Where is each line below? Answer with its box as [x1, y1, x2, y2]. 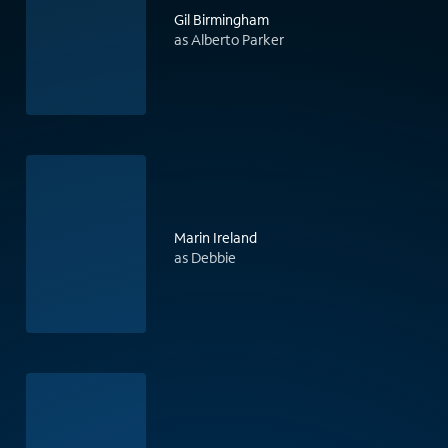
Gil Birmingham [174, 10, 269, 29]
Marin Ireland [174, 228, 257, 247]
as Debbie [174, 248, 236, 267]
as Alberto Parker [174, 30, 284, 49]
